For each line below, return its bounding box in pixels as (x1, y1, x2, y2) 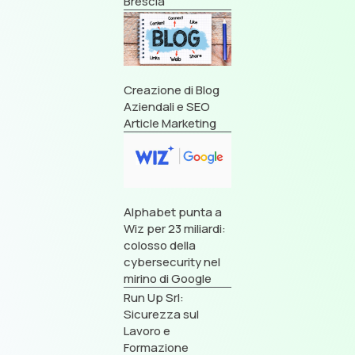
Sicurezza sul (124, 305, 199, 323)
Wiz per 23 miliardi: (124, 219, 226, 237)
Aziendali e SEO (124, 97, 210, 115)
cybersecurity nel (124, 253, 220, 270)
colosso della (124, 236, 196, 254)
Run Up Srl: (124, 288, 184, 306)
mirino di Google (124, 269, 212, 287)
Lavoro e (124, 322, 170, 339)
